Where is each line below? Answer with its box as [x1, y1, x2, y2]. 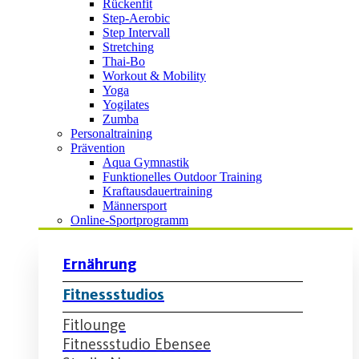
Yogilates [103, 97, 149, 111]
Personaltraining [71, 126, 152, 140]
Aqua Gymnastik [103, 155, 189, 169]
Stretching [103, 39, 154, 54]
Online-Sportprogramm [71, 212, 188, 227]
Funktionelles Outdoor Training [103, 169, 262, 184]
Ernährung [63, 253, 136, 273]
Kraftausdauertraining [103, 184, 212, 198]
